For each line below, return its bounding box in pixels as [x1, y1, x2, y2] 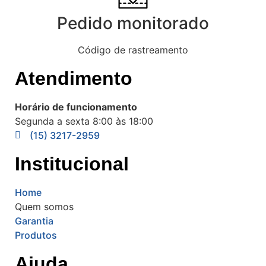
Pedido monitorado [57, 12, 209, 33]
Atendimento [15, 67, 132, 89]
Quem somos [15, 200, 74, 213]
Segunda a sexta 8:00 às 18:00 [15, 115, 153, 127]
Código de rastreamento [78, 43, 188, 56]
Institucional [15, 153, 129, 175]
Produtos [15, 229, 57, 241]
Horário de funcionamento [15, 100, 137, 113]
